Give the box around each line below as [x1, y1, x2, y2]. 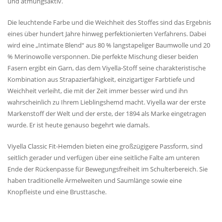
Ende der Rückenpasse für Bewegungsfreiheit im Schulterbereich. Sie [7, 164, 208, 173]
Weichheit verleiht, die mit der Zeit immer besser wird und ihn [7, 86, 188, 95]
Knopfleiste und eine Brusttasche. [7, 187, 107, 196]
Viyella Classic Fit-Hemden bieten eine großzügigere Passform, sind [7, 141, 203, 151]
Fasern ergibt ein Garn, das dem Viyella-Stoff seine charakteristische [7, 63, 206, 72]
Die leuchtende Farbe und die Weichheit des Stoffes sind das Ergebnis [7, 17, 211, 27]
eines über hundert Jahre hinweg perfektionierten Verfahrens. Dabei [7, 29, 206, 38]
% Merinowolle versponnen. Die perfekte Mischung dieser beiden [7, 52, 198, 61]
